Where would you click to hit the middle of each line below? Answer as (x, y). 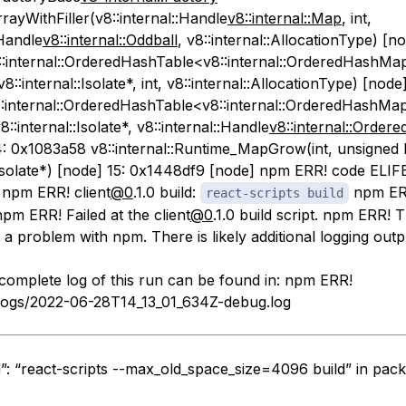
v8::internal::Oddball (110, 40)
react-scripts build (274, 193)
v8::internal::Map (284, 18)
